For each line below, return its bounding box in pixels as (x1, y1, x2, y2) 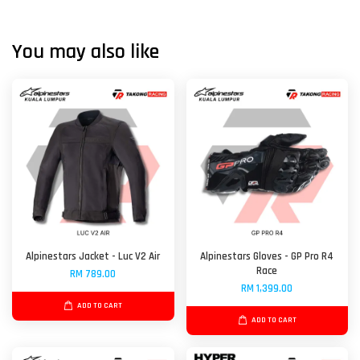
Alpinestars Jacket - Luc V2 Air (26, 250, 161, 264)
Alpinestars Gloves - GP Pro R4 (200, 250, 334, 264)
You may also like (12, 39, 159, 65)
